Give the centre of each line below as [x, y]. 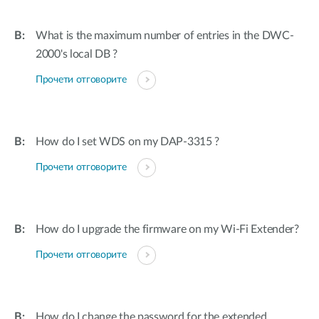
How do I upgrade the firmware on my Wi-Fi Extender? [167, 229]
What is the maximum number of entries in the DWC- [165, 36]
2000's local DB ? [77, 54]
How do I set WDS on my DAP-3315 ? [128, 142]
